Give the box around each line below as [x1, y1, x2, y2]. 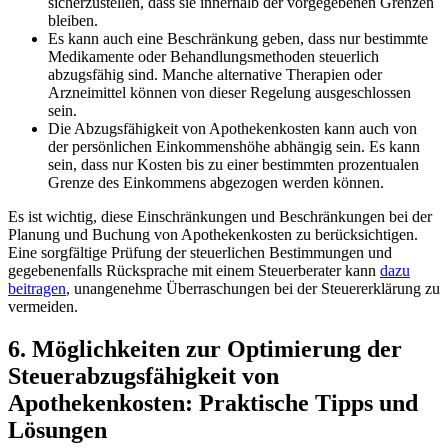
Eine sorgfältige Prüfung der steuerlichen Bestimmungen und [8, 244, 392, 262]
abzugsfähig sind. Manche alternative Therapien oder [48, 66, 382, 84]
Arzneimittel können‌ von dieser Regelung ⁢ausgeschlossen [48, 84, 411, 102]
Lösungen [8, 417, 107, 444]
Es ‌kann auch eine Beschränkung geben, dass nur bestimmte [48, 30, 428, 48]
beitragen [8, 280, 66, 298]
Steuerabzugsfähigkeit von [8, 363, 279, 390]
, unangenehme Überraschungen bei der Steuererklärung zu [66, 280, 440, 298]
